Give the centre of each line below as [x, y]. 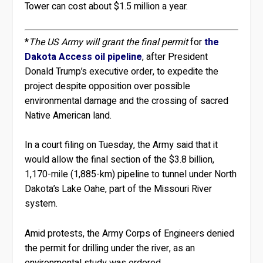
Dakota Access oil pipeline [84, 57]
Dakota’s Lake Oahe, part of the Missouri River [119, 189]
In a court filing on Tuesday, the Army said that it [122, 145]
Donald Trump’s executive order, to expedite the [122, 71]
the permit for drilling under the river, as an [110, 248]
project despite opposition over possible [108, 86]
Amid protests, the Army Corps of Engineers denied [130, 233]
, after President [175, 57]
